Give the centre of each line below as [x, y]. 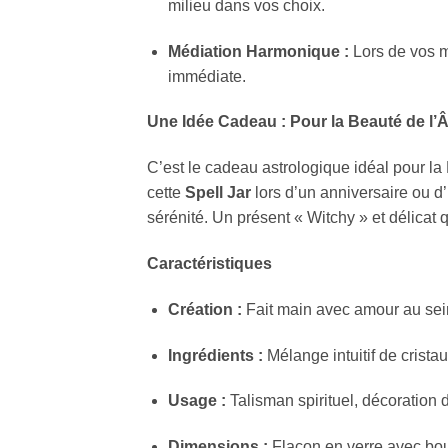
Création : [204, 309]
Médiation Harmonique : [258, 51]
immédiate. [206, 76]
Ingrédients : [215, 355]
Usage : [196, 401]
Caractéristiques [209, 263]
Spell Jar [218, 193]
